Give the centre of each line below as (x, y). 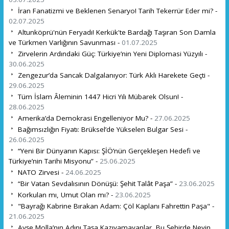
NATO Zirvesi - (40, 172)
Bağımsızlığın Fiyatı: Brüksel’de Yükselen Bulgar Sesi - (101, 129)
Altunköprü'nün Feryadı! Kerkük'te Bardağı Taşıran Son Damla (116, 32)
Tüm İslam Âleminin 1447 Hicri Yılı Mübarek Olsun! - (99, 96)
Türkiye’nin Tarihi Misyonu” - (54, 161)
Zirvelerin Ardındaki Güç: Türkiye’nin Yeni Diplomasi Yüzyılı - (111, 53)
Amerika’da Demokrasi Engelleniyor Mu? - (85, 118)
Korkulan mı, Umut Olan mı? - (65, 194)
